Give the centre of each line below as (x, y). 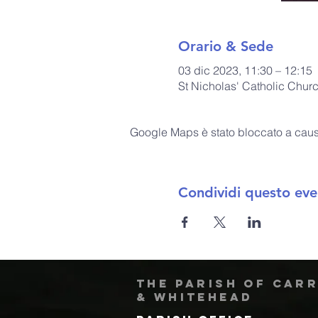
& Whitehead (195, 296)
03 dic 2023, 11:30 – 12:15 (245, 70)
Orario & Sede (225, 46)
